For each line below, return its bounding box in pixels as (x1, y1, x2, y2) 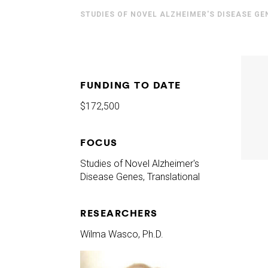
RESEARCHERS (80, 206, 158, 220)
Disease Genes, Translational (80, 170, 200, 182)
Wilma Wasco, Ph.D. (80, 228, 164, 240)
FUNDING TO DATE (80, 78, 181, 92)
